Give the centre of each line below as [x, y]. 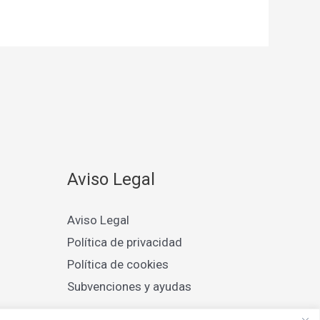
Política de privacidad [125, 242]
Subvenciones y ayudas [129, 286]
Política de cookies [118, 264]
